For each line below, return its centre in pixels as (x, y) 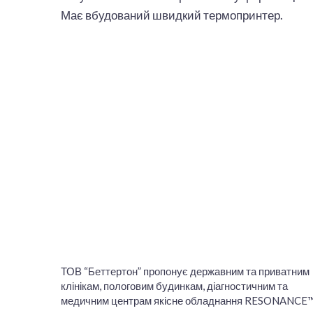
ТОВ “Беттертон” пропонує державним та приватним (185, 271)
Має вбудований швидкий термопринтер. (172, 15)
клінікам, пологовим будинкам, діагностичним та (174, 285)
